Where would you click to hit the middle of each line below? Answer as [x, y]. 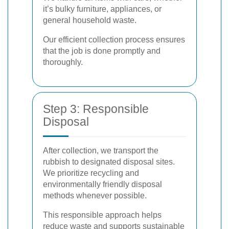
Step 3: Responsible [96, 109]
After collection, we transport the [101, 151]
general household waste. [90, 20]
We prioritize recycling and [91, 173]
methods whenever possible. [95, 196]
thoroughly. [63, 62]
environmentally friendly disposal [102, 184]
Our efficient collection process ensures [114, 40]
